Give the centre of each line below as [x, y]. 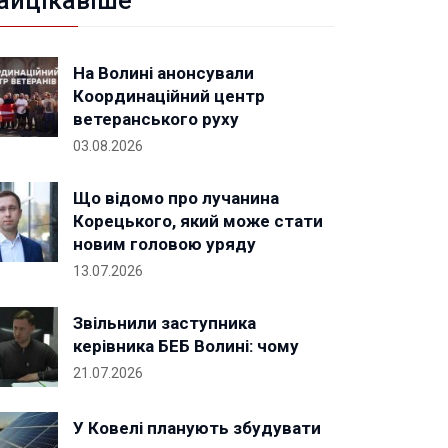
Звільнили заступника [164, 323]
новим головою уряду [164, 244]
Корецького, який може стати [198, 221]
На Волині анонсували [163, 73]
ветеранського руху [156, 119]
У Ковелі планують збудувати [197, 428]
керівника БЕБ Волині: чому [186, 346]
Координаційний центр [169, 96]
